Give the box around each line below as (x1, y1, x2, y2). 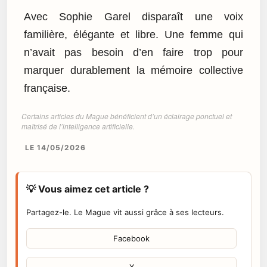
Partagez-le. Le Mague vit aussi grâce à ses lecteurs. (26, 207, 224, 217)
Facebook (113, 233, 150, 243)
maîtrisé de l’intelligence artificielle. (21, 120, 135, 131)
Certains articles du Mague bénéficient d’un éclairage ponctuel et (21, 110, 232, 121)
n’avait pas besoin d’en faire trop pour (24, 46, 243, 59)
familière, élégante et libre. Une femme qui (24, 29, 243, 41)
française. (24, 82, 70, 95)
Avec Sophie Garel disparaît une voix (24, 11, 243, 23)
